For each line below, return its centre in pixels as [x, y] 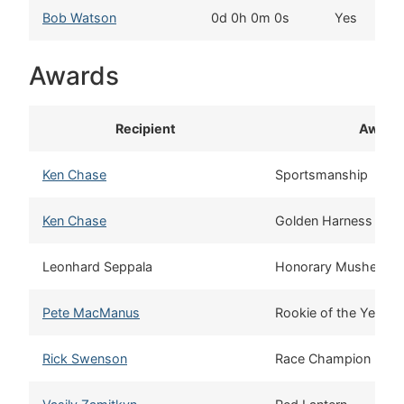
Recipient [145, 129]
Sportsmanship [321, 174]
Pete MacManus [91, 312]
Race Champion [323, 358]
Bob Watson [79, 18]
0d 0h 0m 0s [250, 18]
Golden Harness [324, 220]
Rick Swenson [85, 358]
